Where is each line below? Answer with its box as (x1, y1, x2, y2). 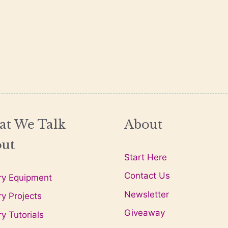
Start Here (124, 152, 167, 162)
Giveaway (124, 208, 165, 218)
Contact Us (124, 170, 170, 181)
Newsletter (124, 189, 169, 199)
